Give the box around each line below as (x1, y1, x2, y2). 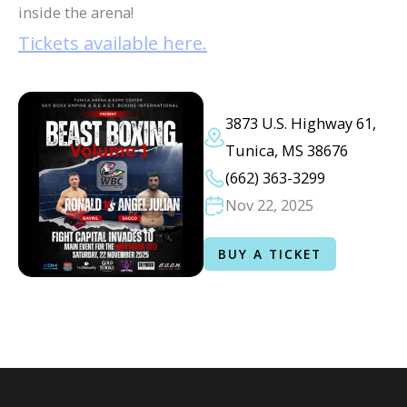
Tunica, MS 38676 (225, 140, 348, 161)
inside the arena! (18, 2, 134, 23)
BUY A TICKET (218, 245, 322, 263)
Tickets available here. (18, 31, 207, 55)
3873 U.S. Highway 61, (225, 113, 376, 134)
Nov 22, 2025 (225, 194, 313, 215)
